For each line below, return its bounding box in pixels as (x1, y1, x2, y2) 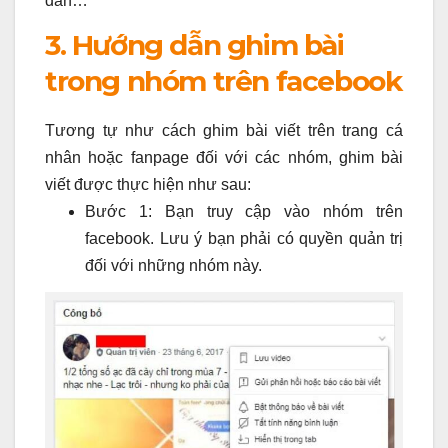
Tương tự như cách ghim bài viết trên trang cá (45, 121, 403, 139)
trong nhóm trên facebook (45, 63, 402, 98)
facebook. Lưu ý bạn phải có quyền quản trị (85, 229, 403, 247)
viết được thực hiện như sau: (45, 175, 251, 193)
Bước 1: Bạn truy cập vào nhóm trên (85, 202, 403, 220)
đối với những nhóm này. (85, 256, 262, 274)
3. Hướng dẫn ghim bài (45, 27, 344, 62)
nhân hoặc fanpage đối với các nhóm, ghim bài (45, 148, 403, 166)
